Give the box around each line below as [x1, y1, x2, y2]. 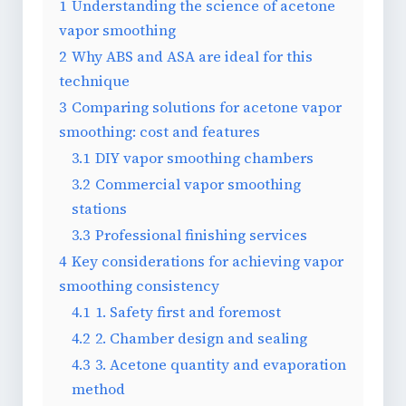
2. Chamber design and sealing [95, 327, 307, 348]
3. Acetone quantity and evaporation [95, 353, 346, 374]
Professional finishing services [95, 224, 307, 245]
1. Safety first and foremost [95, 301, 281, 322]
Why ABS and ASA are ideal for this [72, 45, 313, 66]
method [72, 378, 125, 399]
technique [59, 70, 130, 91]
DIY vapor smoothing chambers [95, 147, 314, 168]
